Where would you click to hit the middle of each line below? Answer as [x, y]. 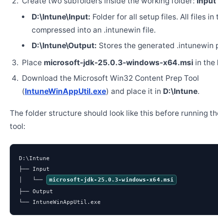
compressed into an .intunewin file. [93, 30]
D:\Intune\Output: [64, 45]
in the [205, 63]
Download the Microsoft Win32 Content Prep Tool [110, 78]
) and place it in [134, 91]
